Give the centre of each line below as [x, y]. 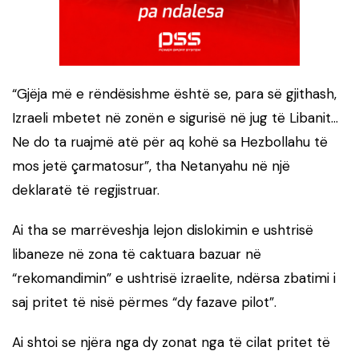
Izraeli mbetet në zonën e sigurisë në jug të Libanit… [175, 117]
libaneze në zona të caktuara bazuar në [137, 254]
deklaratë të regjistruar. [86, 190]
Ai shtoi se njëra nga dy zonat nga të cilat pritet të [171, 342]
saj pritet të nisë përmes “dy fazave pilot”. [144, 302]
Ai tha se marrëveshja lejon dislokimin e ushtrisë [163, 230]
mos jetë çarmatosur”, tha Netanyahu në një [151, 165]
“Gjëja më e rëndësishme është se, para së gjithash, [174, 93]
